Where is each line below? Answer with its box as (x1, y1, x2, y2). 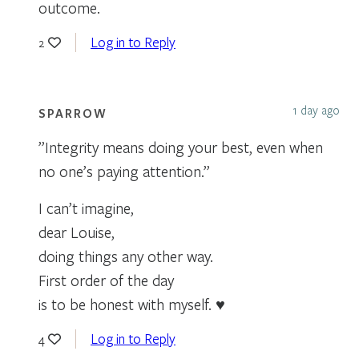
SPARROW (38, 104, 107, 121)
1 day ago (292, 101, 340, 118)
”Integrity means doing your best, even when (38, 136, 323, 157)
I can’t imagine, (38, 197, 134, 218)
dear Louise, (38, 221, 115, 242)
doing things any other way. (38, 245, 213, 266)
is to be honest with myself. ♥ (38, 293, 225, 314)
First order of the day (38, 269, 174, 290)
